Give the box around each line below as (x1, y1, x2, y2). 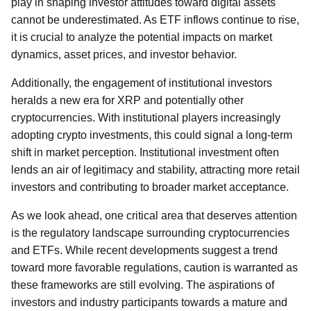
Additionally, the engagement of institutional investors (11, 77, 272, 89)
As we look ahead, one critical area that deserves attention (11, 210, 297, 221)
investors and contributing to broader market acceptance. (11, 181, 289, 193)
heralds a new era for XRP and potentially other (11, 94, 244, 106)
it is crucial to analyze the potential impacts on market (11, 31, 272, 43)
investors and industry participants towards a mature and (11, 296, 287, 308)
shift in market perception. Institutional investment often (11, 146, 279, 158)
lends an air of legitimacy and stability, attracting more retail (11, 164, 300, 176)
